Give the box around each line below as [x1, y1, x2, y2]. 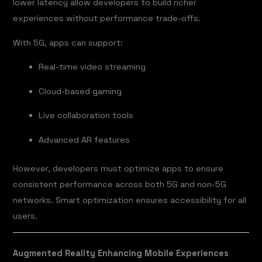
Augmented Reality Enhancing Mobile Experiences [13, 248, 229, 259]
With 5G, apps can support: [13, 37, 123, 48]
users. [13, 210, 38, 221]
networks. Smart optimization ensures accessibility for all [13, 194, 247, 205]
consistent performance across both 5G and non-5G [13, 178, 227, 189]
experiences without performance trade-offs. [13, 13, 201, 24]
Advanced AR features [39, 135, 130, 146]
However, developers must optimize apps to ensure [13, 163, 224, 174]
